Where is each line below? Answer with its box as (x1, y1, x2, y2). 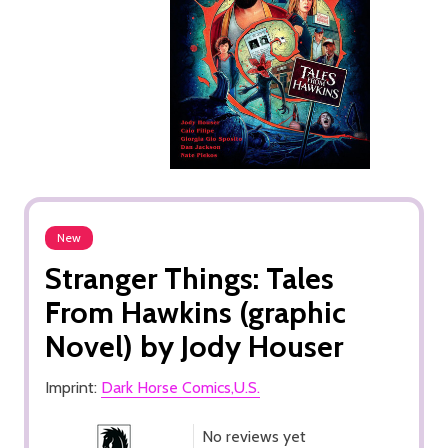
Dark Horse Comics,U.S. (101, 377, 260, 397)
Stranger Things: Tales (45, 259, 334, 297)
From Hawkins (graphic (45, 293, 346, 331)
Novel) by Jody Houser (45, 327, 343, 365)
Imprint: (45, 377, 101, 397)
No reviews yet (202, 426, 307, 446)
